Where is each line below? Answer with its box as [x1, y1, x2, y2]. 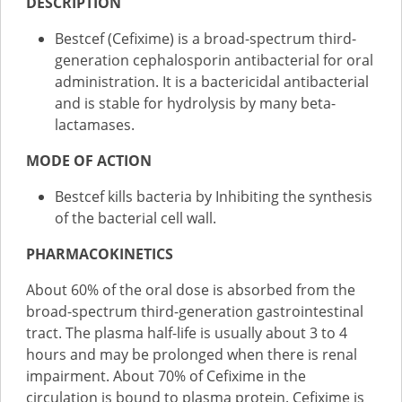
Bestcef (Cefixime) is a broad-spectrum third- [55, 29, 356, 48]
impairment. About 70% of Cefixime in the [26, 366, 306, 386]
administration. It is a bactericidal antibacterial [55, 72, 369, 92]
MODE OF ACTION [26, 151, 152, 170]
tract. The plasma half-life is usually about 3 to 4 [26, 323, 347, 343]
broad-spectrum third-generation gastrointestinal [26, 301, 363, 321]
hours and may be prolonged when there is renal [26, 345, 357, 364]
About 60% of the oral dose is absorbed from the [26, 280, 355, 300]
